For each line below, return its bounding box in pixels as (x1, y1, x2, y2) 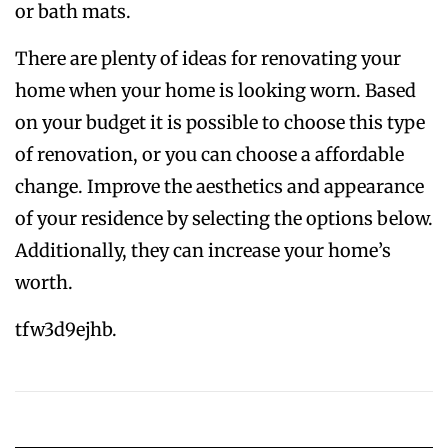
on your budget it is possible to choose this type (15, 111, 425, 135)
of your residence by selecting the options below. (15, 207, 433, 231)
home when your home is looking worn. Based (15, 79, 416, 103)
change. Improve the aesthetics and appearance (15, 175, 424, 199)
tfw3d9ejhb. (15, 318, 117, 342)
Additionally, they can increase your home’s (15, 239, 391, 263)
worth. (15, 271, 73, 295)
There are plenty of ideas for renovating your (15, 47, 401, 71)
